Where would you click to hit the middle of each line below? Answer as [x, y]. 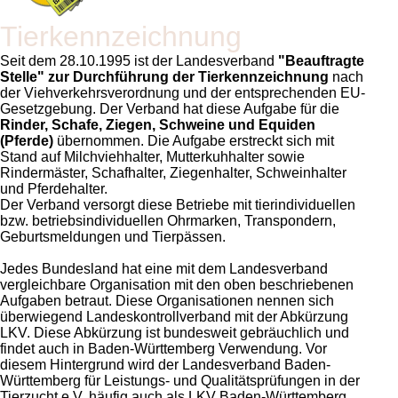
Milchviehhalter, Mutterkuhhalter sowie [184, 157]
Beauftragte [325, 61]
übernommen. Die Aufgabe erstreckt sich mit [194, 141]
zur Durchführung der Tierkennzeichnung [187, 77]
